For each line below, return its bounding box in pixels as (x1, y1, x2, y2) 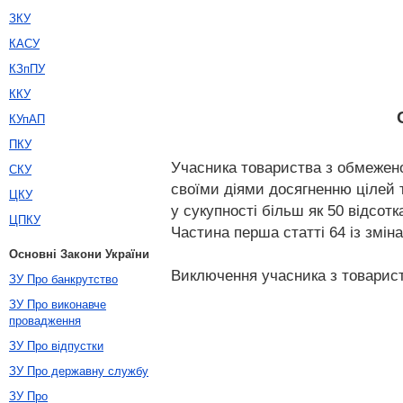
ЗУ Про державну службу (9, 364, 148, 378)
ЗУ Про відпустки (9, 339, 103, 353)
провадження (9, 314, 81, 327)
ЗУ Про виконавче (9, 298, 106, 311)
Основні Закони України (9, 247, 149, 261)
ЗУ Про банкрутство (9, 273, 118, 286)
